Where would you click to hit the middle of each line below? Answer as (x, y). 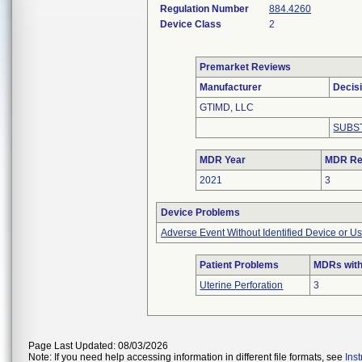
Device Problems (200, 213)
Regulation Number (204, 9)
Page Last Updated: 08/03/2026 (98, 346)
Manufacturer (231, 87)
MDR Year (223, 160)
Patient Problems (240, 265)
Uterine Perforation (242, 285)
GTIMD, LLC (227, 107)
